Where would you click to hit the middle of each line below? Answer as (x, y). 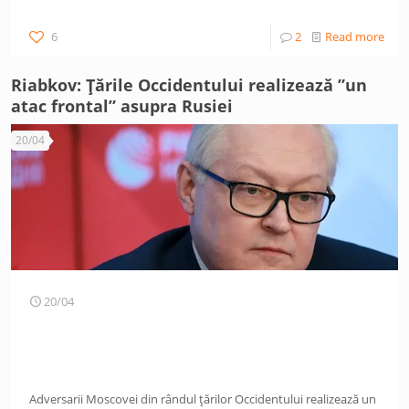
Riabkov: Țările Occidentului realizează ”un (189, 85)
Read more (355, 37)
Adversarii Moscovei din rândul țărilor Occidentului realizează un (203, 399)
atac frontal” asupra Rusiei (122, 106)
